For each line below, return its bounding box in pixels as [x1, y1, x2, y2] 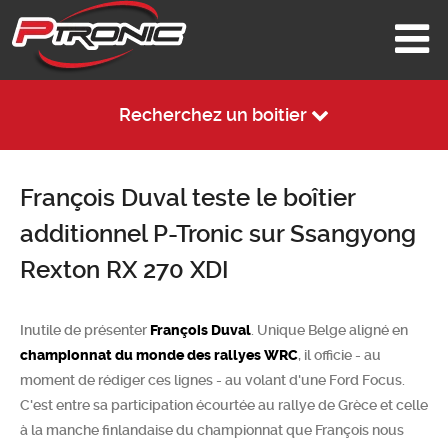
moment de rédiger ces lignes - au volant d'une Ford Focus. [20, 372, 405, 388]
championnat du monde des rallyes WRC [20, 347, 298, 364]
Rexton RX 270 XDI [20, 256, 229, 284]
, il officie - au [298, 347, 381, 363]
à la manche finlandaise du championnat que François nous [20, 422, 404, 438]
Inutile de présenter [20, 322, 150, 338]
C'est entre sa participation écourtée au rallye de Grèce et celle [20, 397, 428, 413]
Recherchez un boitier [119, 104, 311, 125]
